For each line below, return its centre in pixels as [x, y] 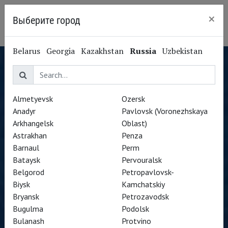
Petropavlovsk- [148, 172]
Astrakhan [30, 135]
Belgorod [28, 172]
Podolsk [135, 209]
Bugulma [28, 209]
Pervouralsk [142, 160]
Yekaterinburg [152, 23]
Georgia [61, 51]
